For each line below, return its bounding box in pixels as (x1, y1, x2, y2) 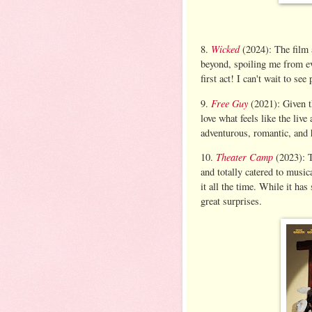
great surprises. (201, 194, 262, 208)
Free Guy (211, 95, 248, 110)
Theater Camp (216, 150, 273, 164)
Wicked (211, 42, 240, 56)
